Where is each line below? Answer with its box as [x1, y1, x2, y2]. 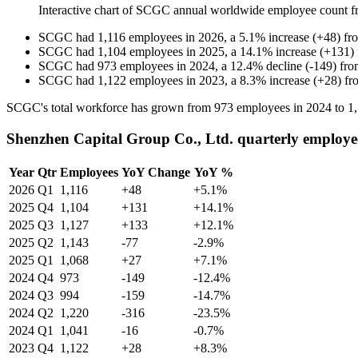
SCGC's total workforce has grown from [6, 101, 214, 115]
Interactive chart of [38, 3, 136, 18]
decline [266, 59, 302, 74]
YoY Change [121, 165, 190, 179]
